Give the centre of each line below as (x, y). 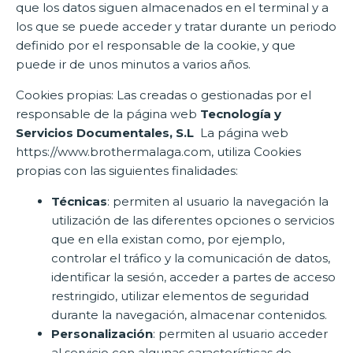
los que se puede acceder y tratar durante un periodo (176, 26)
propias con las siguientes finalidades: (127, 171)
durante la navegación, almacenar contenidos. (189, 315)
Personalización (102, 334)
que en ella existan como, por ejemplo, (168, 239)
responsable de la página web (108, 114)
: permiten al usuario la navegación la (218, 201)
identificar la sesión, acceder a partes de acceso (193, 277)
